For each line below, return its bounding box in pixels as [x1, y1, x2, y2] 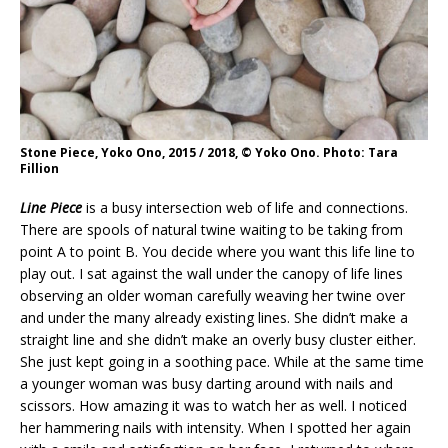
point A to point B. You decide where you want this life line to [20, 241, 415, 261]
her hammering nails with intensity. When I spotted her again [20, 417, 411, 437]
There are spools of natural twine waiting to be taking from [20, 219, 403, 239]
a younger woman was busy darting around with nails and [20, 373, 393, 393]
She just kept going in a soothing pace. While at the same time [20, 351, 424, 371]
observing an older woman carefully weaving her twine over [20, 285, 405, 305]
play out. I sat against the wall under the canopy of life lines [20, 263, 403, 283]
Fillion [20, 159, 59, 177]
